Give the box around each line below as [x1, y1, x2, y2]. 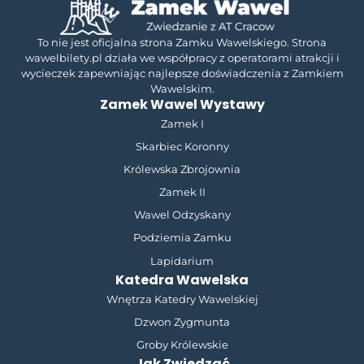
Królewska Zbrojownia [123, 162, 240, 176]
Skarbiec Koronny [135, 139, 229, 153]
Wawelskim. [149, 81, 214, 95]
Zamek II [158, 185, 206, 199]
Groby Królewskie [136, 338, 228, 352]
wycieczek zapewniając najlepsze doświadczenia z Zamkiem [20, 66, 344, 80]
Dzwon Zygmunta [134, 314, 230, 328]
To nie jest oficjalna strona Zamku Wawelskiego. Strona [37, 35, 327, 49]
